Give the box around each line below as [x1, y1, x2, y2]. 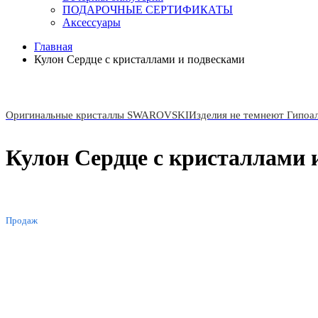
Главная [34, 40, 72, 53]
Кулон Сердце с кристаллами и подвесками [34, 53, 245, 65]
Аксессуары [62, 16, 121, 28]
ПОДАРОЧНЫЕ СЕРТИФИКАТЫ [62, 4, 233, 16]
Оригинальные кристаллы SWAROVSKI [6, 109, 189, 121]
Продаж [6, 214, 38, 226]
